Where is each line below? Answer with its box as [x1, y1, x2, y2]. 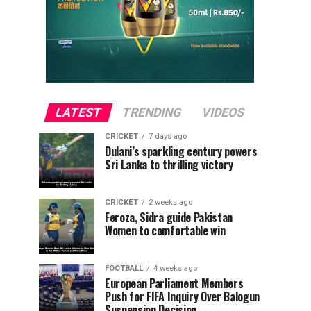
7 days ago [149, 132, 187, 141]
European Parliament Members [105, 275, 244, 292]
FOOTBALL [105, 264, 143, 273]
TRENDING [120, 106, 183, 119]
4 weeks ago [153, 264, 197, 273]
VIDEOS [200, 106, 246, 119]
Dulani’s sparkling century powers [105, 143, 258, 160]
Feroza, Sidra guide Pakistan [105, 209, 233, 226]
